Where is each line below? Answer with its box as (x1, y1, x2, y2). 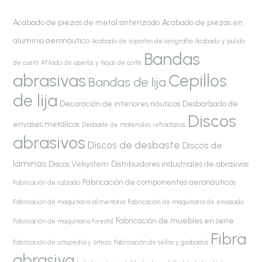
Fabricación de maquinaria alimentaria (13, 198, 126, 206)
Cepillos (168, 70, 227, 91)
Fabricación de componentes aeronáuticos (82, 177, 236, 187)
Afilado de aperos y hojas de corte (41, 58, 142, 67)
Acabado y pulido (195, 37, 246, 45)
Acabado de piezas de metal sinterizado (13, 17, 160, 27)
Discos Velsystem (49, 158, 109, 168)
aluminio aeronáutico (13, 35, 90, 45)
